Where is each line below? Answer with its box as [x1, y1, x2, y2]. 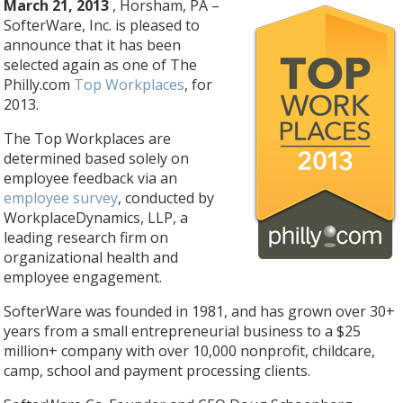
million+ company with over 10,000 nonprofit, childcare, [4, 340, 376, 361]
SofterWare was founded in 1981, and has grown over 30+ [4, 300, 396, 321]
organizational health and [4, 246, 179, 267]
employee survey [4, 187, 119, 208]
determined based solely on [4, 148, 190, 168]
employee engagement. [4, 266, 163, 287]
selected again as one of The [4, 54, 198, 75]
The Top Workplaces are [4, 128, 172, 148]
